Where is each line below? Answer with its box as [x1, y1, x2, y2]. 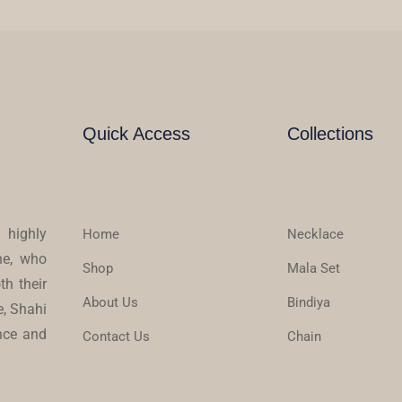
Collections [287, 124, 374, 144]
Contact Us [83, 328, 150, 345]
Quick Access [83, 124, 190, 144]
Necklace [287, 226, 345, 243]
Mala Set [287, 260, 341, 277]
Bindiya [287, 294, 331, 311]
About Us [83, 294, 138, 311]
